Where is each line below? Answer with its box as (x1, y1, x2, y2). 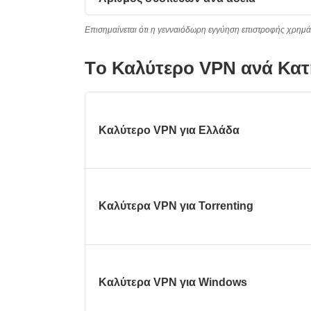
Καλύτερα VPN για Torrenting (99, 200, 254, 212)
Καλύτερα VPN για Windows (99, 276, 248, 288)
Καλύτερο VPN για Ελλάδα (99, 124, 240, 136)
